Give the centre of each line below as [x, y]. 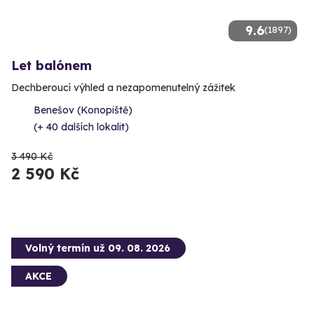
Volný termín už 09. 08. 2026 [98, 248]
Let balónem [52, 66]
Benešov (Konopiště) [83, 110]
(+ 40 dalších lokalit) [81, 127]
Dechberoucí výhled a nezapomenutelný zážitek [123, 88]
